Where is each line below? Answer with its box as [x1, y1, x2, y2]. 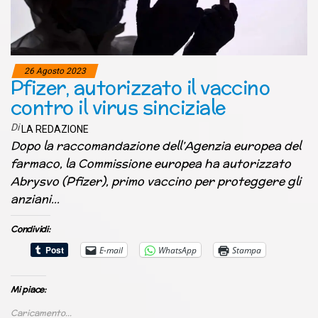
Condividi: [11, 223, 50, 236]
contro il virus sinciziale [11, 94, 226, 121]
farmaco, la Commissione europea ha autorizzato [11, 155, 291, 172]
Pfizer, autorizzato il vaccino [11, 75, 270, 102]
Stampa [232, 243, 261, 256]
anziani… [11, 191, 60, 208]
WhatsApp [158, 243, 197, 256]
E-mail [99, 243, 123, 256]
